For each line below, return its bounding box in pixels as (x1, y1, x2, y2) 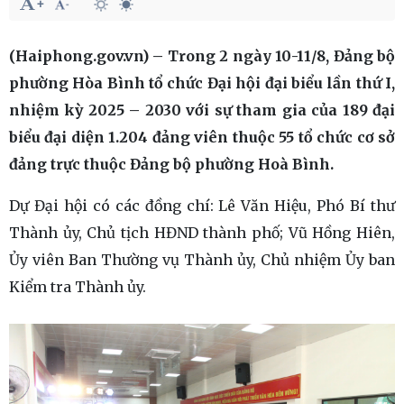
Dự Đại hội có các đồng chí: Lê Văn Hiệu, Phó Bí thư (9, 197, 395, 215)
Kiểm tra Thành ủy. (9, 278, 150, 296)
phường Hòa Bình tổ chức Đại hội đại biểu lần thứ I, (9, 74, 395, 92)
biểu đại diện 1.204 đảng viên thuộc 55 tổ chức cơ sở (9, 128, 395, 146)
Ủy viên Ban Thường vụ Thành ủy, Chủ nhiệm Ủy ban (9, 251, 395, 269)
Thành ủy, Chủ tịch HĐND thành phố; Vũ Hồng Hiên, (9, 224, 395, 242)
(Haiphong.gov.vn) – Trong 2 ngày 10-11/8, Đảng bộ (9, 47, 395, 65)
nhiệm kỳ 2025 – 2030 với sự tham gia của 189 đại (9, 101, 395, 119)
